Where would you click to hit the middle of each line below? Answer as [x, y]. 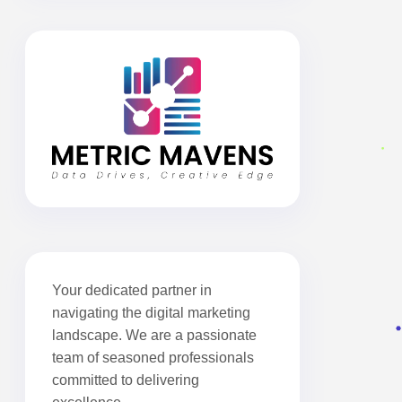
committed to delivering [126, 380]
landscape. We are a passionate [154, 335]
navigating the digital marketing [151, 312]
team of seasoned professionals [153, 357]
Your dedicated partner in [132, 290]
